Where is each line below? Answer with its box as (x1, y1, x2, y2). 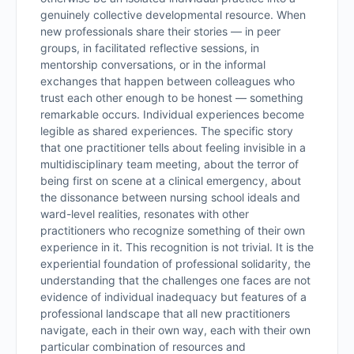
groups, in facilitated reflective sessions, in (40, 41, 259, 55)
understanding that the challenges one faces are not (40, 273, 311, 287)
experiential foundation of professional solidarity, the (40, 257, 311, 270)
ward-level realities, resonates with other (40, 207, 249, 220)
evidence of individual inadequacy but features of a (40, 290, 307, 303)
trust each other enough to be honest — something (40, 91, 303, 104)
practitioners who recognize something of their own (40, 224, 305, 237)
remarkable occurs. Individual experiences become (40, 107, 304, 121)
